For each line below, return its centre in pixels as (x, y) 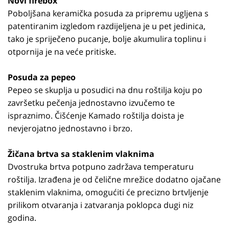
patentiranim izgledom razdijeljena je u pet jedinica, (107, 26)
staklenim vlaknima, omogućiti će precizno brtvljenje (108, 192)
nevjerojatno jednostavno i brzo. (70, 128)
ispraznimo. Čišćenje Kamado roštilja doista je (96, 116)
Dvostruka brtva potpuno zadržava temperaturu (101, 167)
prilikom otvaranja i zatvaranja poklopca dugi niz (100, 205)
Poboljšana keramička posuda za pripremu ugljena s (108, 13)
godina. (22, 218)
